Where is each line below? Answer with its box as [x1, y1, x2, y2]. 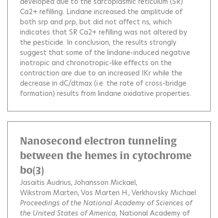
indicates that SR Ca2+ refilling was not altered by [20, 27, 187, 37]
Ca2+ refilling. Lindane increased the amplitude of [20, 7, 182, 17]
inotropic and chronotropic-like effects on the [20, 58, 172, 68]
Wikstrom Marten [20, 188, 78, 198]
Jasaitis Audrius [20, 178, 71, 187]
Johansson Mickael [74, 178, 136, 187]
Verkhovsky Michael [131, 188, 196, 198]
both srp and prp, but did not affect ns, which [20, 17, 172, 27]
